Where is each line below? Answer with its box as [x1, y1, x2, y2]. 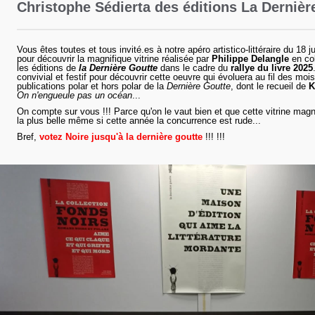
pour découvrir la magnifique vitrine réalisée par [17, 53, 212, 64]
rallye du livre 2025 [231, 63, 313, 73]
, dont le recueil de [231, 81, 309, 91]
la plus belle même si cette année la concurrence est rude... [17, 115, 261, 126]
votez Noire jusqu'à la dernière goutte [39, 131, 202, 142]
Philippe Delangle [212, 53, 289, 64]
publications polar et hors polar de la [17, 81, 167, 91]
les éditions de [17, 63, 79, 73]
